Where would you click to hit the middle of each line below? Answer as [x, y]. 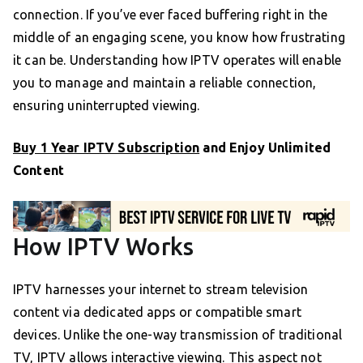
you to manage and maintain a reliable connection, [165, 82]
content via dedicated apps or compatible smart [157, 312]
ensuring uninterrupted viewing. [107, 105]
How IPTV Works [104, 247]
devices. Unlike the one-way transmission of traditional [178, 335]
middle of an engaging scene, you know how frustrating [179, 37]
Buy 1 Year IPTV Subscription [107, 147]
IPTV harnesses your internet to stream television [161, 290]
